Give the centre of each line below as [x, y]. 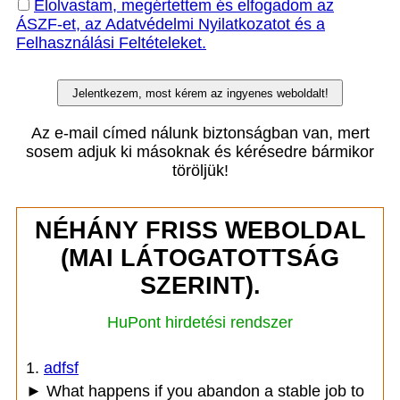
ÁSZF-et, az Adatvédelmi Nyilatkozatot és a [171, 24]
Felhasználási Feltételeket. [111, 43]
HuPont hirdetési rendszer [200, 322]
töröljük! [200, 171]
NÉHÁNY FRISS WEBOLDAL [200, 230]
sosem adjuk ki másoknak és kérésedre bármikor [200, 152]
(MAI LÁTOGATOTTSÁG [200, 258]
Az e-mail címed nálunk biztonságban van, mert [200, 133]
